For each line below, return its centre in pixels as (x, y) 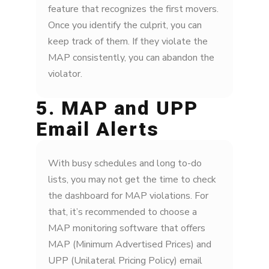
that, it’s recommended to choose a (122, 212)
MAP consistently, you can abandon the (131, 58)
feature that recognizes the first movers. (133, 9)
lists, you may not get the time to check (132, 180)
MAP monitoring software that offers (127, 228)
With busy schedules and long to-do (125, 164)
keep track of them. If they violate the (128, 42)
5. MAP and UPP (117, 108)
